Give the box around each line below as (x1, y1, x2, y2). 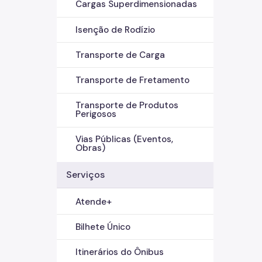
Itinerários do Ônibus (75, 246, 164, 258)
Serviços (66, 168, 105, 181)
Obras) (75, 142, 105, 154)
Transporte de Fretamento (75, 74, 189, 86)
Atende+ (75, 195, 112, 208)
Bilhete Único (75, 220, 130, 233)
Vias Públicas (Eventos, (75, 133, 173, 146)
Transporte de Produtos (75, 99, 178, 112)
